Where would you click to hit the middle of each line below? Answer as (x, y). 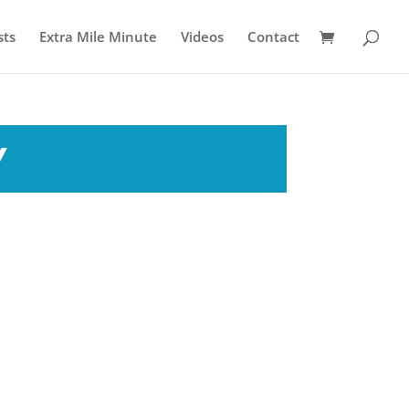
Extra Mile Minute (98, 37)
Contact (273, 37)
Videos (202, 37)
